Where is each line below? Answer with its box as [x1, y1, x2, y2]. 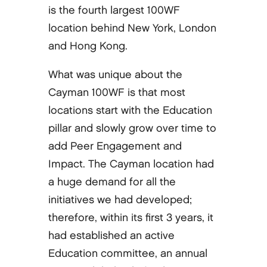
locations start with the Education [48, 105, 212, 116]
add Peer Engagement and [48, 141, 182, 151]
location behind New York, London [48, 23, 216, 33]
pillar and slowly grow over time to [48, 123, 216, 133]
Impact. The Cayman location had [48, 159, 214, 169]
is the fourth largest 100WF [48, 5, 180, 15]
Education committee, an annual [48, 248, 207, 259]
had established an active [48, 230, 175, 241]
